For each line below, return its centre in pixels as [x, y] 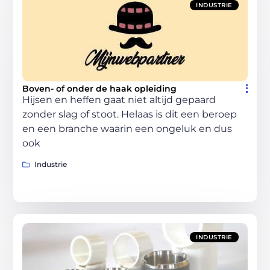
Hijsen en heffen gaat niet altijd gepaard [119, 100]
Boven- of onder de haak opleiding [100, 89]
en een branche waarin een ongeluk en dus [127, 129]
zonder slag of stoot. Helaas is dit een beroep [130, 115]
